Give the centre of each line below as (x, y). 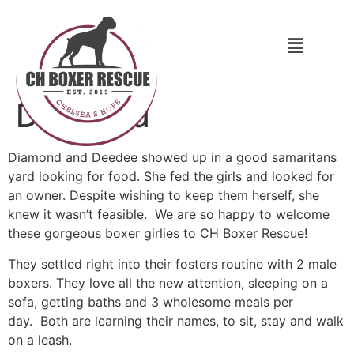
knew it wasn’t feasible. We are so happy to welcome (169, 215)
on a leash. (42, 339)
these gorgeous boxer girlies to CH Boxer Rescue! (160, 233)
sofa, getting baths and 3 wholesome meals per (151, 301)
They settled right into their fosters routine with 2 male (172, 264)
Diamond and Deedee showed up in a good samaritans (172, 158)
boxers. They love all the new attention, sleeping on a (168, 282)
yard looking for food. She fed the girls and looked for (171, 177)
